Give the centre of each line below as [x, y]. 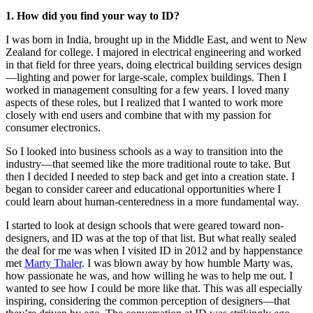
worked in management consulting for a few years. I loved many [147, 90]
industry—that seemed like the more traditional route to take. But [148, 164]
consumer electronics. [53, 128]
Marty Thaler [53, 263]
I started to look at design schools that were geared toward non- [145, 226]
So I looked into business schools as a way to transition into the [144, 152]
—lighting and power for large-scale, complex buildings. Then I [146, 78]
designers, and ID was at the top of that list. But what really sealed [151, 238]
